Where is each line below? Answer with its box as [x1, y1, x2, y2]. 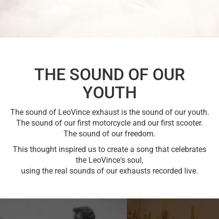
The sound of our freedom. [64, 129, 155, 138]
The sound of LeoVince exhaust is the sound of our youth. [10, 108, 209, 117]
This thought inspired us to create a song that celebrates [13, 145, 206, 154]
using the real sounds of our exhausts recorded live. [21, 166, 198, 175]
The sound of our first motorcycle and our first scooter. [16, 118, 203, 128]
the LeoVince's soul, [76, 155, 143, 165]
